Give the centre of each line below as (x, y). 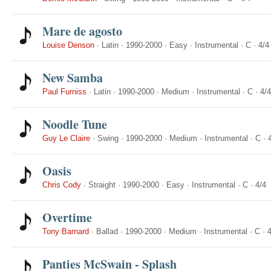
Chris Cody (62, 185)
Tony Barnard (66, 231)
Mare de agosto (82, 31)
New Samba (73, 78)
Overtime (67, 217)
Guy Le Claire (66, 138)
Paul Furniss (64, 92)
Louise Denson (68, 45)
